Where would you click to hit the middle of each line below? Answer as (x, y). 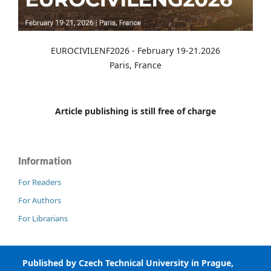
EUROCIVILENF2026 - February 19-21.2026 (135, 51)
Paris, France (135, 65)
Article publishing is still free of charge (135, 111)
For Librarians (43, 219)
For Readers (40, 182)
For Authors (40, 201)
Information (45, 161)
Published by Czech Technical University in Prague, (128, 263)
